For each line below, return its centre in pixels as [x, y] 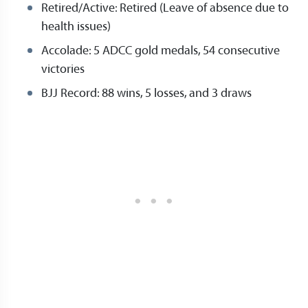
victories [63, 69]
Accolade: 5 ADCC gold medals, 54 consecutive [161, 51]
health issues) [76, 27]
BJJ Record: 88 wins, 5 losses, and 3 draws [148, 93]
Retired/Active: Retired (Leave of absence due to [165, 8]
